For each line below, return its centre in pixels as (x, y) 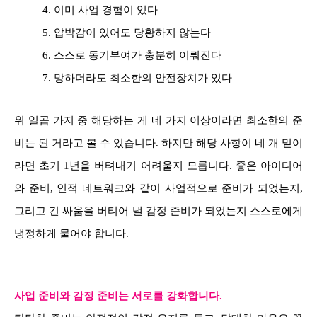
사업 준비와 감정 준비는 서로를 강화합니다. (120, 295)
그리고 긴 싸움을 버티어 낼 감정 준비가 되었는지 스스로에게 (158, 211)
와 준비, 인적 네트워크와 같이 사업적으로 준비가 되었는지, (158, 188)
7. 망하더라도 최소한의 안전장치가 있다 (137, 77)
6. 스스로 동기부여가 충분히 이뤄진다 (132, 55)
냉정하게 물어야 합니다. (71, 233)
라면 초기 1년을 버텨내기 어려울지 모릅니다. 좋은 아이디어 (158, 165)
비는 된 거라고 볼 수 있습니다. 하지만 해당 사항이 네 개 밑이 (158, 143)
